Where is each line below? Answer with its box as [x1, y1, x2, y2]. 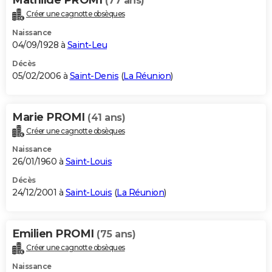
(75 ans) [97, 228, 135, 240]
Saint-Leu [67, 39, 107, 50]
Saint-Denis [69, 70, 118, 81]
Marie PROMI [12, 110, 87, 124]
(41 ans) [87, 111, 125, 123]
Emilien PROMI [12, 227, 97, 241]
